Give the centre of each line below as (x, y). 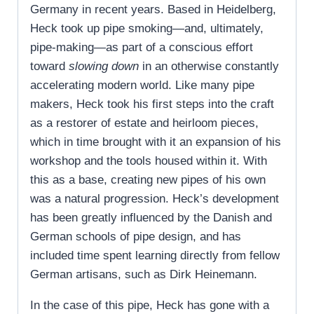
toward (49, 66)
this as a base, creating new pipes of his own (148, 179)
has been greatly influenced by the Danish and (151, 217)
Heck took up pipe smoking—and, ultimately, (147, 28)
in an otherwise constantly (209, 66)
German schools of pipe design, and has (136, 236)
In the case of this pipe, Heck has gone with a (150, 305)
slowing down (104, 66)
